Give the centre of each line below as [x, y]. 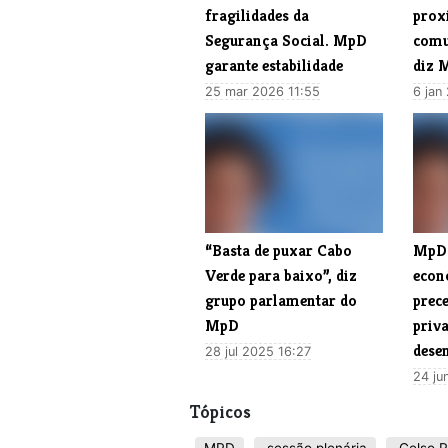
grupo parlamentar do [281, 301]
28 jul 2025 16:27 [258, 352]
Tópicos [220, 412]
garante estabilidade [274, 66]
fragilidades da [257, 16]
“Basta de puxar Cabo [278, 251]
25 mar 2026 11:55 [262, 92]
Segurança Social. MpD [285, 41]
